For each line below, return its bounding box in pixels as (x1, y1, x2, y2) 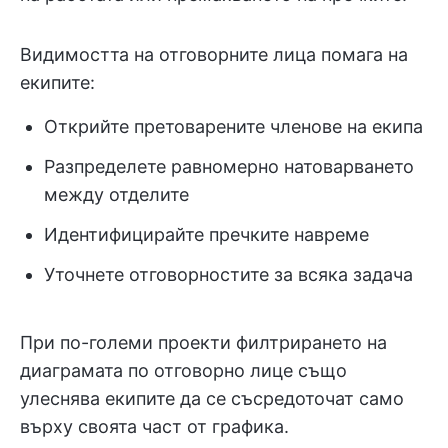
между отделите (44, 184, 189, 206)
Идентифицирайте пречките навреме (44, 224, 369, 246)
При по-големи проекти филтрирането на (20, 332, 387, 354)
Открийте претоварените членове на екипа (44, 116, 423, 138)
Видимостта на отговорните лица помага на (20, 44, 408, 66)
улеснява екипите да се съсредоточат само (20, 388, 404, 410)
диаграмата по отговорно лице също (20, 360, 347, 382)
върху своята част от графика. (20, 416, 289, 438)
